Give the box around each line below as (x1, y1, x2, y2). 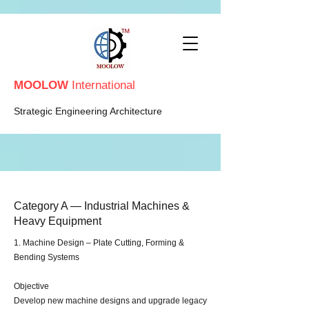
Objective (14, 281, 49, 291)
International (72, 79, 135, 92)
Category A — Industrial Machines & (14, 200, 190, 212)
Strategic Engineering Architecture (14, 106, 162, 117)
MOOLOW (14, 79, 72, 92)
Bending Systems (14, 252, 79, 262)
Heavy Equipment (14, 215, 101, 227)
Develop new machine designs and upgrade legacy (14, 296, 207, 306)
